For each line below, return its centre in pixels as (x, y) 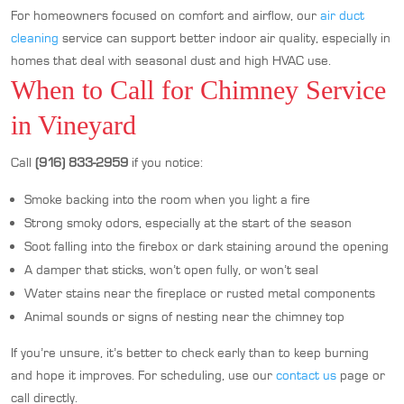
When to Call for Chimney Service (198, 90)
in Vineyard (73, 125)
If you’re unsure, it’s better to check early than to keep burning (190, 353)
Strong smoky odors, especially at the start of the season (188, 223)
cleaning (35, 38)
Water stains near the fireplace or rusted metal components (200, 293)
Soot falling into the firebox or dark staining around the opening (207, 246)
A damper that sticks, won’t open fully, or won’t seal (171, 270)
